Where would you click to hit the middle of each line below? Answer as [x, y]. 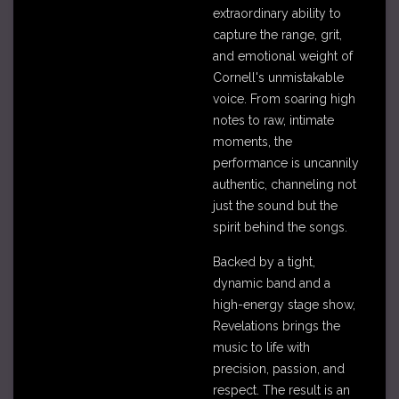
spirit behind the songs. [280, 227]
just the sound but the [275, 206]
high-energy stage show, [284, 305]
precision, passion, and [279, 369]
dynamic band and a [272, 283]
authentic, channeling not [285, 184]
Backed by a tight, [264, 262]
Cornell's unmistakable [278, 77]
